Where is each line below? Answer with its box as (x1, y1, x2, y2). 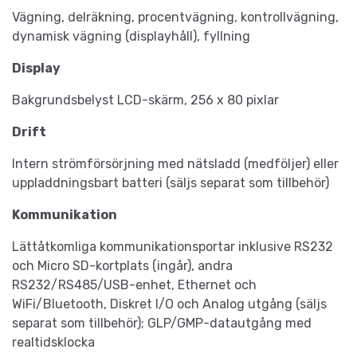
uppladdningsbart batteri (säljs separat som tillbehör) (12, 175, 329, 191)
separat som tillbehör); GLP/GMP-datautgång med (12, 316, 312, 331)
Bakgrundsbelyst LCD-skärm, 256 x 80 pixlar (12, 92, 279, 108)
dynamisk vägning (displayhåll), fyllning (12, 29, 250, 45)
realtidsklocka (12, 335, 95, 351)
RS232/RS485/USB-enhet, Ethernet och (12, 277, 257, 293)
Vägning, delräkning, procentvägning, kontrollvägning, (12, 10, 339, 25)
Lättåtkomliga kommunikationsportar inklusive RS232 (12, 239, 333, 255)
